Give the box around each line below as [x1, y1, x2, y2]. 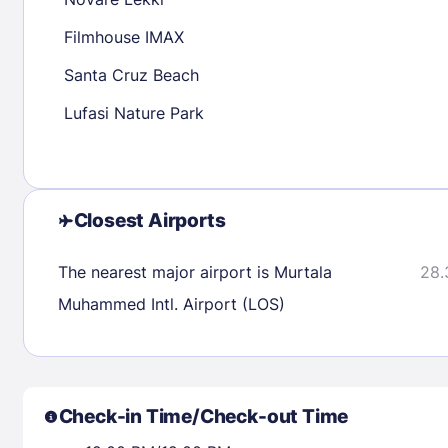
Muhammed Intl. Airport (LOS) [57, 293, 285, 314]
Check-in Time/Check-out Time [58, 404, 349, 428]
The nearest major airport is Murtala [57, 261, 332, 282]
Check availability [252, 71, 373, 87]
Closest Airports [73, 208, 226, 232]
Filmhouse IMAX [63, 26, 184, 47]
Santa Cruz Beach [63, 64, 199, 85]
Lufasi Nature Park [63, 102, 204, 123]
